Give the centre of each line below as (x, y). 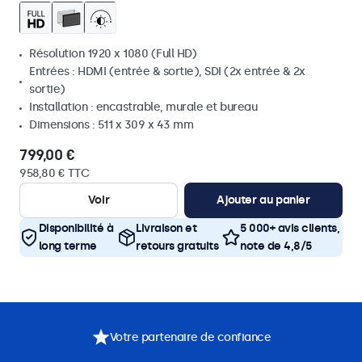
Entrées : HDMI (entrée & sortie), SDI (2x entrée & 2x (167, 72)
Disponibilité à (76, 228)
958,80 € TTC (54, 173)
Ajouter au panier (263, 200)
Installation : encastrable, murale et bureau (143, 107)
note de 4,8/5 (276, 246)
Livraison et (166, 228)
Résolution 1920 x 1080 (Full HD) (113, 54)
